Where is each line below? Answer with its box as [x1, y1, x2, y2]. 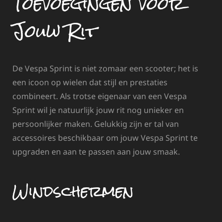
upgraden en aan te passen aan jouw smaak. [12, 146, 180, 158]
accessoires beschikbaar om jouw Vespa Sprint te [12, 132, 198, 144]
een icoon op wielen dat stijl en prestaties [12, 77, 167, 88]
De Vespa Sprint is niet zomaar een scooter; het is [12, 63, 198, 74]
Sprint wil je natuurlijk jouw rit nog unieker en [12, 105, 184, 116]
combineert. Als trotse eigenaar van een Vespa [12, 91, 187, 102]
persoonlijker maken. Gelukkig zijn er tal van [12, 118, 179, 130]
